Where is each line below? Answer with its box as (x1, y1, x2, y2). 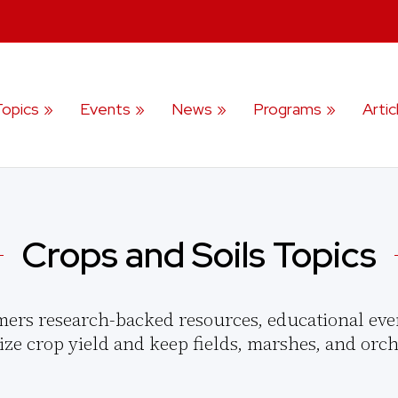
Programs (253, 99, 322, 120)
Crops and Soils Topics (20, 231, 377, 279)
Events (80, 99, 131, 120)
